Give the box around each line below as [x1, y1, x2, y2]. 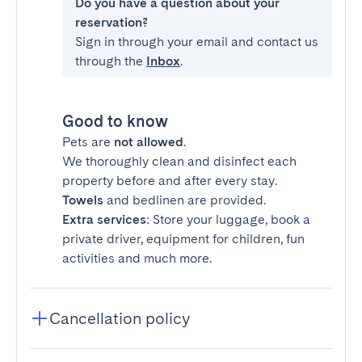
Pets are [62, 134, 114, 149]
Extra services [62, 212, 146, 227]
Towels [62, 192, 103, 208]
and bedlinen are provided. [103, 192, 266, 208]
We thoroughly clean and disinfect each [62, 154, 297, 169]
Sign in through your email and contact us [75, 34, 318, 49]
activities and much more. [62, 250, 212, 266]
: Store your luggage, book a [146, 212, 310, 227]
